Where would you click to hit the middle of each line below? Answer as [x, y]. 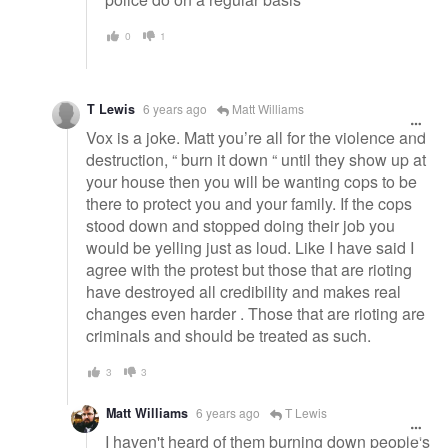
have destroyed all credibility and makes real [243, 291]
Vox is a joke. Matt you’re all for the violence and [256, 137]
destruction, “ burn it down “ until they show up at [256, 159]
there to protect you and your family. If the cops [249, 203]
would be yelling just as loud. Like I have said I [250, 247]
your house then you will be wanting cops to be [251, 181]
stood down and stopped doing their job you [240, 225]
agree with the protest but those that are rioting [249, 269]
